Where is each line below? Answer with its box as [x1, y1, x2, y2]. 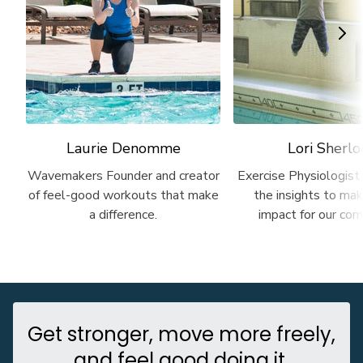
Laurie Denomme [66, 139, 181, 159]
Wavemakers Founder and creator [27, 167, 220, 186]
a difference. [89, 206, 157, 224]
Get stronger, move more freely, [28, 321, 335, 348]
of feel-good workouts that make [28, 186, 219, 205]
